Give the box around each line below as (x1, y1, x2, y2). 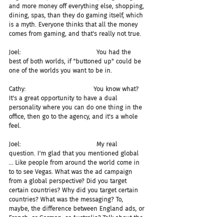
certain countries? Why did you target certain (9, 186, 140, 194)
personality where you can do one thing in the (9, 104, 144, 111)
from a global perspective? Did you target (9, 177, 128, 185)
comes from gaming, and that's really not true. (9, 30, 141, 37)
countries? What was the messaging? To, (9, 196, 125, 203)
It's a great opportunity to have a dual (9, 94, 119, 102)
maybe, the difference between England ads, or (9, 205, 146, 212)
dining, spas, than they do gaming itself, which (9, 12, 145, 19)
